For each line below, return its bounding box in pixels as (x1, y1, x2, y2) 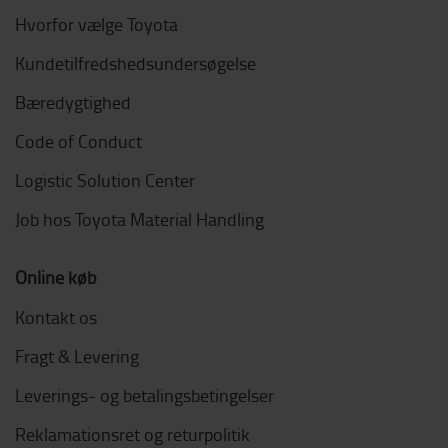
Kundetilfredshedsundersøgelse (15, 51, 256, 75)
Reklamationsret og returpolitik (15, 422, 250, 446)
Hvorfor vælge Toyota (15, 12, 178, 36)
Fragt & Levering (15, 344, 139, 368)
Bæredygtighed (15, 90, 131, 114)
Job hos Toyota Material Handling (15, 207, 264, 231)
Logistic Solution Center (15, 168, 195, 192)
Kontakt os (15, 305, 97, 329)
